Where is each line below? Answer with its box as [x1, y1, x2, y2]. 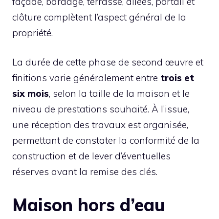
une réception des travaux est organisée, [12, 119, 188, 131]
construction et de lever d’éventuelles [12, 150, 171, 162]
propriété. [12, 26, 53, 39]
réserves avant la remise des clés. [12, 166, 157, 178]
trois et [160, 72, 194, 84]
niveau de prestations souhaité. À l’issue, [12, 103, 189, 115]
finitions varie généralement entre [12, 72, 160, 84]
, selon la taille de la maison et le [49, 88, 190, 100]
